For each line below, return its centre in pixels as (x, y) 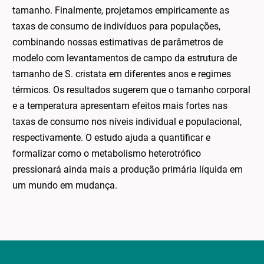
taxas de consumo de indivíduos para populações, (117, 26)
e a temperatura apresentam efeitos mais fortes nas (120, 105)
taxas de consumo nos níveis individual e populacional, (127, 121)
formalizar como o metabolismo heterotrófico (107, 153)
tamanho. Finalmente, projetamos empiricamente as (121, 10)
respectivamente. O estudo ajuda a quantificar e (112, 137)
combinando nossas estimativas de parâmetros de (118, 42)
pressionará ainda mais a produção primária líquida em (128, 169)
